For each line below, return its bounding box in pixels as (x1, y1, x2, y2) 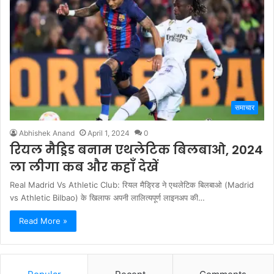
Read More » (19, 216, 67, 226)
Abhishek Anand (19, 128, 75, 138)
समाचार (235, 103, 254, 113)
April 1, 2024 (87, 128, 130, 138)
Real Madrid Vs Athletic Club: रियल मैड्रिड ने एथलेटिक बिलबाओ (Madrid (10, 180, 254, 190)
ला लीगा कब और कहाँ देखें (10, 158, 158, 176)
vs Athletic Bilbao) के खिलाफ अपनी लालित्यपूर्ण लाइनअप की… (10, 193, 205, 203)
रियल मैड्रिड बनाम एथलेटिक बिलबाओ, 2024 (10, 141, 263, 159)
